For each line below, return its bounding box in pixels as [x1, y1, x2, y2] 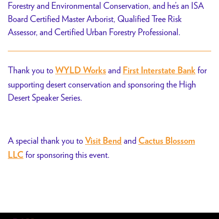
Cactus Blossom [138, 136, 195, 146]
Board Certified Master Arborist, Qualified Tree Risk [8, 13, 182, 24]
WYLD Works [55, 66, 106, 75]
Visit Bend [85, 136, 122, 146]
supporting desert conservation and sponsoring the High [8, 79, 196, 89]
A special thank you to [8, 135, 83, 146]
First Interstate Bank [123, 66, 196, 75]
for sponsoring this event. [25, 149, 109, 160]
